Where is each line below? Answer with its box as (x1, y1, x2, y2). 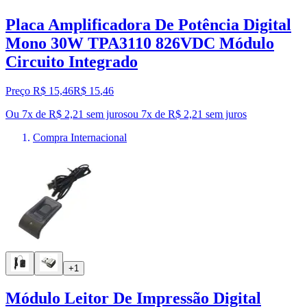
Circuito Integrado (5, 52, 138, 71)
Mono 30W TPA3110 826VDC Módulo (5, 34, 274, 52)
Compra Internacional (33, 131, 127, 143)
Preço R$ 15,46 (5, 84, 73, 97)
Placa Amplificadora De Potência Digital (5, 15, 291, 34)
